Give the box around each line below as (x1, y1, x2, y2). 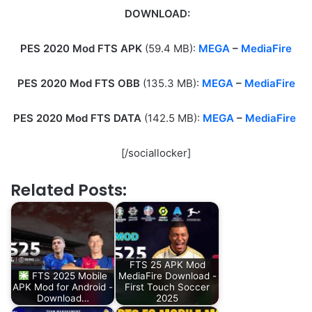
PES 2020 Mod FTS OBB (17, 76, 140, 90)
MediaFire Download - (118, 270, 217, 282)
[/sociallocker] (121, 146, 191, 159)
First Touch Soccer (125, 281, 210, 293)
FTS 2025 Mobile (29, 270, 107, 282)
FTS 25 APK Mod (129, 259, 205, 271)
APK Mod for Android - (13, 281, 113, 293)
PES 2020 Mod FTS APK (20, 41, 142, 55)
